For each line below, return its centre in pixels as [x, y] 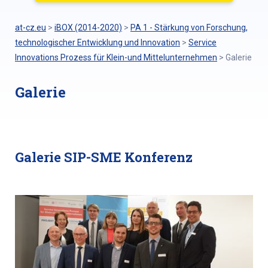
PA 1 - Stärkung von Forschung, [189, 28]
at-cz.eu [31, 28]
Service [202, 42]
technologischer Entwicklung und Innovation [98, 42]
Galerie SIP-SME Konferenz [104, 157]
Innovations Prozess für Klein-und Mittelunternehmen [116, 57]
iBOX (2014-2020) [88, 28]
